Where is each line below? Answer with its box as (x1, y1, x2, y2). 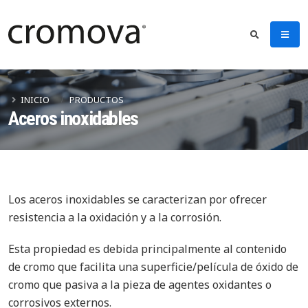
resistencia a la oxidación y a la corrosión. (8, 210, 221, 225)
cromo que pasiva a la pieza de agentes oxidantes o (8, 277, 272, 292)
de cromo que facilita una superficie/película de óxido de (8, 259, 298, 274)
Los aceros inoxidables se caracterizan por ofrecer (8, 192, 267, 207)
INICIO (21, 93, 49, 106)
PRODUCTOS (69, 93, 124, 106)
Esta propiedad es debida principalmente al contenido (8, 241, 287, 256)
